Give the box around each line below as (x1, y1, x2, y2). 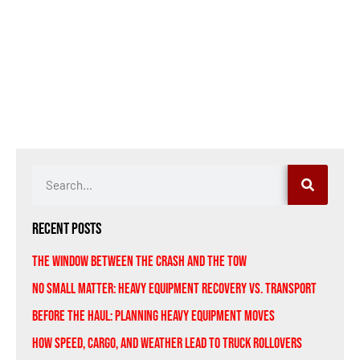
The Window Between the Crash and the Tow (32, 252, 247, 270)
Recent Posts (32, 219, 101, 239)
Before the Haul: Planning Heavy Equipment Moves (32, 307, 275, 325)
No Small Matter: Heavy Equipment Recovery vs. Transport (32, 280, 317, 297)
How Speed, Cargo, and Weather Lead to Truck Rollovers (32, 334, 302, 352)
